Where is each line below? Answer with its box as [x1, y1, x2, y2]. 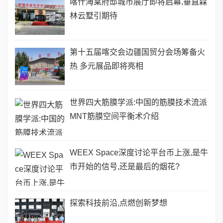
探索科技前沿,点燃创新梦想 [70, 198, 167, 207]
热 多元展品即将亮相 [70, 61, 143, 70]
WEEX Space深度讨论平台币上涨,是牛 [70, 148, 208, 157]
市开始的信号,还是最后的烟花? [70, 162, 180, 171]
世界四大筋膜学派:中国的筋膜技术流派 [70, 98, 207, 107]
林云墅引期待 [70, 11, 117, 20]
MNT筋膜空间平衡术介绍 [70, 111, 159, 120]
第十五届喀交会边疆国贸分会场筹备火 [70, 47, 205, 56]
